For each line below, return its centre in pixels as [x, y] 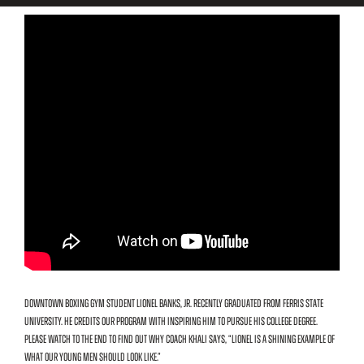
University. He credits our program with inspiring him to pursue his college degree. [171, 322]
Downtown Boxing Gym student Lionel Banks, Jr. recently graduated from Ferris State [174, 304]
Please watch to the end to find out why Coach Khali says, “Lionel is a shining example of [180, 340]
